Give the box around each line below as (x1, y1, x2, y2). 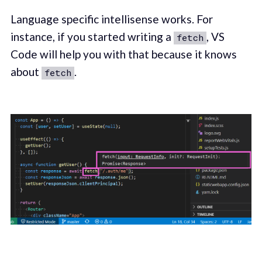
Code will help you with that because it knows (10, 47, 237, 61)
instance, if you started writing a (10, 29, 174, 43)
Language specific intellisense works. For (10, 12, 213, 26)
